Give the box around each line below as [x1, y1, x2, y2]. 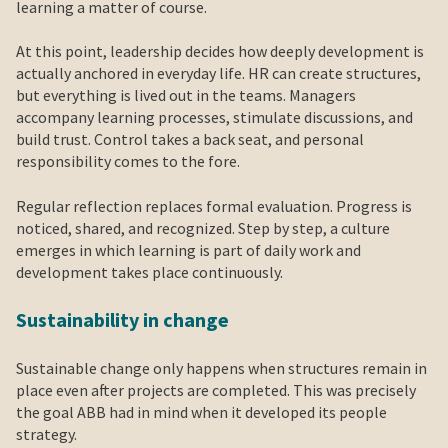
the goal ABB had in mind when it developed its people [16, 402, 387, 423]
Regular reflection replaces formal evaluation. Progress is [16, 195, 412, 216]
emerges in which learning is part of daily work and [16, 239, 361, 260]
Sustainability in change [16, 307, 229, 333]
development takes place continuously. [16, 261, 283, 282]
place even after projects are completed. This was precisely [16, 380, 416, 401]
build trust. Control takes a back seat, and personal [16, 129, 364, 150]
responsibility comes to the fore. [16, 151, 240, 172]
